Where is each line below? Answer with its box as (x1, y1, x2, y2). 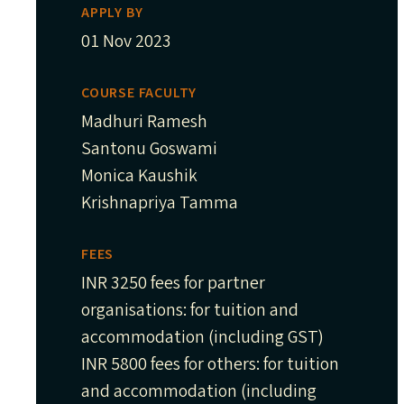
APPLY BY (81, 3, 143, 23)
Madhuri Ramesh (81, 109, 207, 134)
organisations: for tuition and (81, 298, 298, 323)
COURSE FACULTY (81, 83, 197, 103)
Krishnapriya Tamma (81, 190, 238, 216)
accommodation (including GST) (81, 325, 324, 350)
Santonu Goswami (81, 136, 217, 161)
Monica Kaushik (81, 163, 197, 188)
